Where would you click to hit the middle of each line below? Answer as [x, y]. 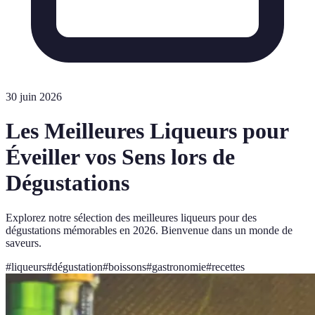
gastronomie [179, 266]
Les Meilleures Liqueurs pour [147, 131]
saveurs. [24, 243]
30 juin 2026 [34, 97]
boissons [127, 266]
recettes [228, 266]
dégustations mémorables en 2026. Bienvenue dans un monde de [149, 230]
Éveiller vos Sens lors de [120, 157]
